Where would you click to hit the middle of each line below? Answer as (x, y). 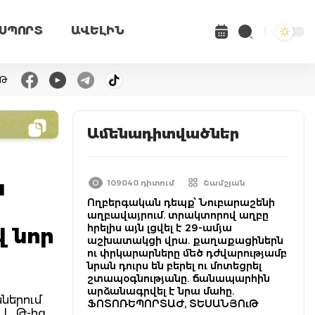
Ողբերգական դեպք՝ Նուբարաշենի (181, 202)
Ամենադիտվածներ (163, 134)
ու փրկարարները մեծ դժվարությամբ (187, 253)
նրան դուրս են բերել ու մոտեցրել (174, 266)
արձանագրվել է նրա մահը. (161, 291)
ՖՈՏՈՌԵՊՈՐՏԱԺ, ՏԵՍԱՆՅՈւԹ (173, 304)
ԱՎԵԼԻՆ (97, 30)
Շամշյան (224, 183)
